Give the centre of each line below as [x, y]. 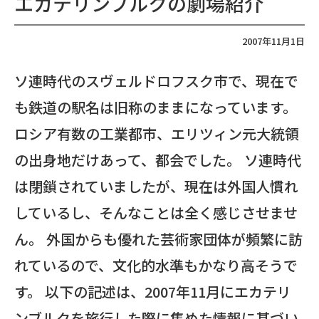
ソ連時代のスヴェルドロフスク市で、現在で [156, 81]
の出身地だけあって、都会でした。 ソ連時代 [158, 160]
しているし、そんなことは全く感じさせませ [156, 213]
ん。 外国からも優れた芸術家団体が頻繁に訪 [158, 239]
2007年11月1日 [273, 41]
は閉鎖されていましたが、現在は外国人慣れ [156, 186]
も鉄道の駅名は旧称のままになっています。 [156, 107]
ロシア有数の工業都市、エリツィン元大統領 [157, 134]
